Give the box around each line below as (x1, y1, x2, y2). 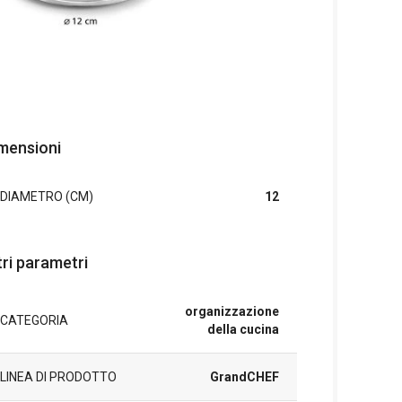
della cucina (206, 322, 279, 336)
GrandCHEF (209, 370, 279, 384)
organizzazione (184, 304, 279, 319)
